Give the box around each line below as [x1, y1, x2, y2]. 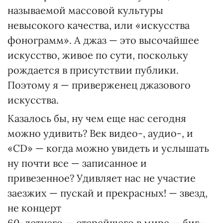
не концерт [7, 202, 61, 214]
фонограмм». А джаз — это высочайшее [7, 34, 199, 46]
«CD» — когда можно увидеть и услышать [7, 142, 209, 154]
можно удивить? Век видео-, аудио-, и [7, 127, 193, 139]
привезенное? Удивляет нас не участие [7, 172, 196, 184]
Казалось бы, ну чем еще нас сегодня [7, 112, 186, 124]
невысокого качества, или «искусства [7, 19, 190, 31]
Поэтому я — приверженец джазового [7, 79, 191, 91]
